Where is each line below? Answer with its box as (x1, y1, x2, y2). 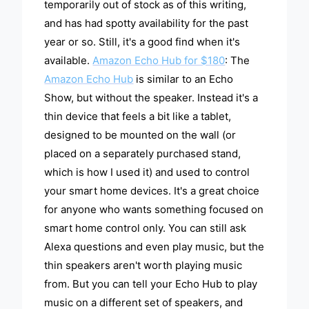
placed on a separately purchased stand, (44, 147, 241, 161)
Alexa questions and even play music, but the (44, 240, 265, 254)
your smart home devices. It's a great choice (44, 184, 260, 198)
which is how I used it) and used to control (44, 166, 250, 179)
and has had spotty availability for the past (44, 17, 249, 30)
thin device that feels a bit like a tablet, (44, 110, 232, 123)
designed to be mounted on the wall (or (44, 128, 237, 142)
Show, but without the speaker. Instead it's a (44, 91, 259, 105)
